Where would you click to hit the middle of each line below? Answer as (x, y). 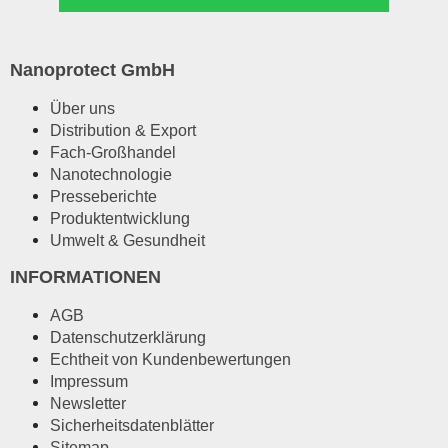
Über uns (82, 107)
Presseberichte (103, 195)
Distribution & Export (123, 129)
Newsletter (88, 402)
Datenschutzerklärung (128, 336)
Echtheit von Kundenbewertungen (170, 358)
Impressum (89, 380)
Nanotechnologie (111, 173)
